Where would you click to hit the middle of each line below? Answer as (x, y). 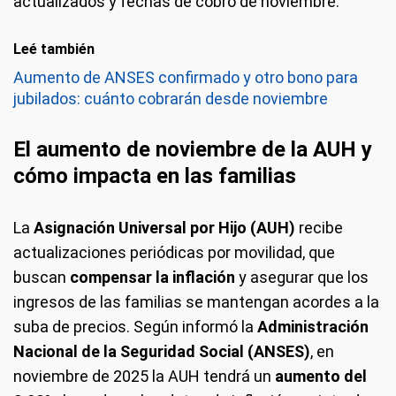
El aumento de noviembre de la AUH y (193, 149)
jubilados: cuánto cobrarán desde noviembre (171, 98)
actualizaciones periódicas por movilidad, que (174, 252)
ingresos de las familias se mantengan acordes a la (196, 301)
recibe (319, 227)
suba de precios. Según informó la (135, 326)
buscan (42, 277)
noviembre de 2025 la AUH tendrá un (144, 376)
